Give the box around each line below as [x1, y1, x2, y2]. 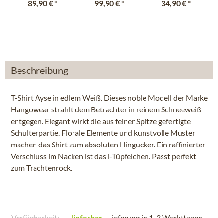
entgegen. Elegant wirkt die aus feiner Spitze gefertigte [11, 116, 191, 126]
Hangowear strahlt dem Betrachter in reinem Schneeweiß [11, 105, 201, 114]
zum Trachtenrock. [11, 163, 72, 172]
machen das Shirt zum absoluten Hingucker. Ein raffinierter [11, 140, 205, 149]
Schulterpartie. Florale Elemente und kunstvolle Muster [11, 128, 195, 137]
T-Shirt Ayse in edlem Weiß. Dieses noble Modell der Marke [11, 93, 208, 102]
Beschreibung [11, 64, 68, 76]
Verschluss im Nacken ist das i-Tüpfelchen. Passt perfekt [11, 151, 196, 161]
